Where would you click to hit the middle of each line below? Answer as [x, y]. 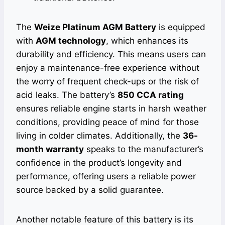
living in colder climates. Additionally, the [99, 135]
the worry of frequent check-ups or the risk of [107, 81]
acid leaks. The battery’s [67, 95]
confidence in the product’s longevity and [99, 162]
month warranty [50, 149]
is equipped [181, 27]
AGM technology [71, 40]
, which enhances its [147, 40]
